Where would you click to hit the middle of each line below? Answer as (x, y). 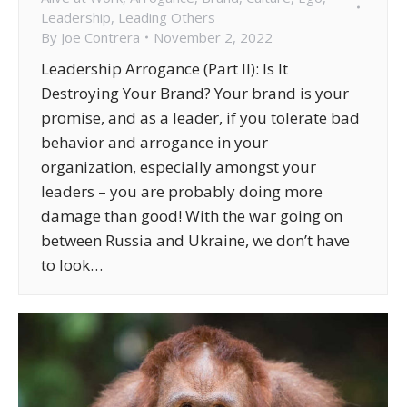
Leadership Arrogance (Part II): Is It (164, 68)
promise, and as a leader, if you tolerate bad (200, 117)
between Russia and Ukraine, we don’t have (195, 240)
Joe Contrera (100, 37)
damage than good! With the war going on (192, 215)
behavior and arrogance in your (154, 142)
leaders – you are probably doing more (182, 191)
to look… (72, 264)
